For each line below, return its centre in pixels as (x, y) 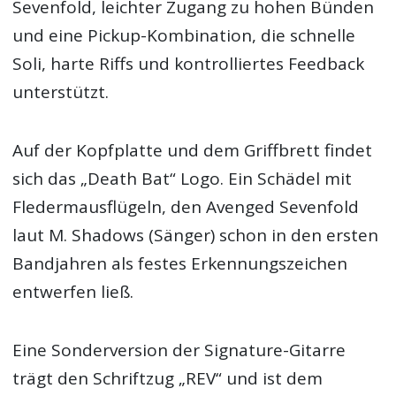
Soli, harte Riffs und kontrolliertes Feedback (189, 63)
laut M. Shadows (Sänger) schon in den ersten (196, 235)
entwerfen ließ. (73, 291)
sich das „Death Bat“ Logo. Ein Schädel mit (183, 178)
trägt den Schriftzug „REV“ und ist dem (168, 379)
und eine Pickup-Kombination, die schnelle (184, 35)
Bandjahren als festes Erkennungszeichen (180, 263)
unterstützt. (61, 91)
